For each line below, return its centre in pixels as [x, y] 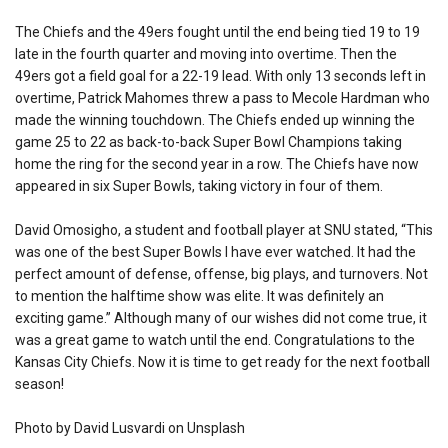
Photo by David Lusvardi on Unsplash [130, 427]
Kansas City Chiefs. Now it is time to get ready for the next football [222, 361]
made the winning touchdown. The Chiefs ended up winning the [215, 119]
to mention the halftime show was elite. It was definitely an [199, 295]
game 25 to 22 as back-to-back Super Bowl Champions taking [208, 141]
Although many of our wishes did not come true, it [270, 317]
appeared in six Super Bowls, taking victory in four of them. [199, 185]
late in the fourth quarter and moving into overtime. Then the [206, 53]
